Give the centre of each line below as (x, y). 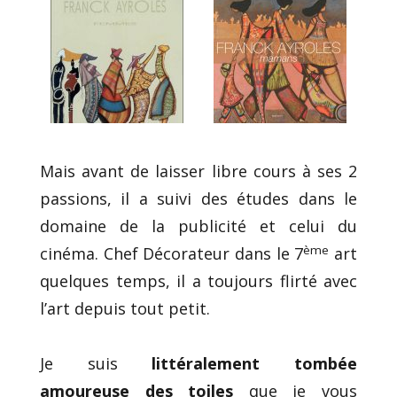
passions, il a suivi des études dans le (198, 199)
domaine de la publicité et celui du (198, 226)
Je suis (96, 364)
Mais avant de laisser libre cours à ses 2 (198, 171)
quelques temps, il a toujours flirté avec (198, 281)
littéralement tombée (255, 364)
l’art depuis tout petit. (125, 309)
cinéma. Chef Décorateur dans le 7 (172, 254)
